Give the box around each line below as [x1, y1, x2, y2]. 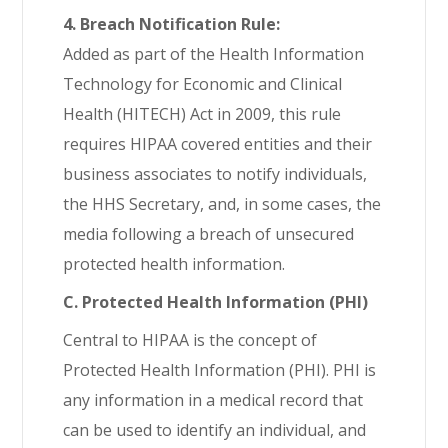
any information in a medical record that [63, 389, 364, 411]
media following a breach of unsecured [63, 223, 355, 245]
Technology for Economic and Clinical [63, 73, 343, 95]
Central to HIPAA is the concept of [63, 329, 318, 351]
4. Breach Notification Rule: [63, 13, 281, 35]
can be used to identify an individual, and [63, 419, 367, 441]
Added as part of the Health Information [63, 43, 365, 65]
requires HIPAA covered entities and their [63, 133, 373, 155]
